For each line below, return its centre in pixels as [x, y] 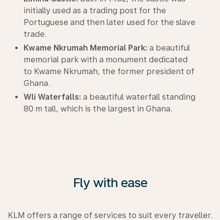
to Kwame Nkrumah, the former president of [109, 71]
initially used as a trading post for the [95, 11]
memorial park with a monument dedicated [106, 60]
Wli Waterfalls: [52, 97]
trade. [35, 34]
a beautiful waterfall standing [138, 97]
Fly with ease [110, 182]
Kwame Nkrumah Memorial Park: [85, 48]
